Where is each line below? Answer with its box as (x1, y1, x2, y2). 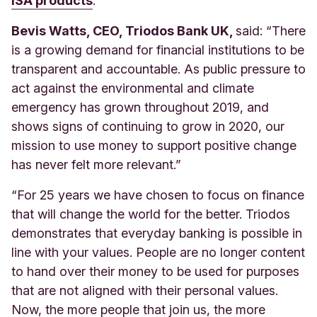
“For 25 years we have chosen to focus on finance (11, 187, 304, 202)
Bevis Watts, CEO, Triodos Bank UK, (11, 23, 236, 38)
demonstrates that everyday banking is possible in (11, 225, 302, 241)
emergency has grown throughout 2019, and (11, 99, 269, 115)
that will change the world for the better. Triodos (11, 206, 290, 221)
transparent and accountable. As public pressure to (11, 61, 306, 76)
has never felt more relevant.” (11, 156, 181, 172)
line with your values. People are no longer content (11, 244, 305, 260)
